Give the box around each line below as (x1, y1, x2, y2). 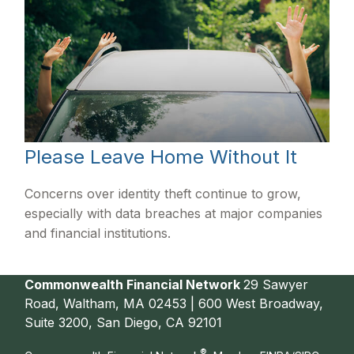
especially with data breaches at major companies (24, 205, 323, 221)
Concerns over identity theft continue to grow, (24, 185, 302, 201)
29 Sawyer (243, 276, 309, 292)
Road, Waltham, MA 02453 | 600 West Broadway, (24, 295, 324, 311)
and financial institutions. (24, 224, 171, 241)
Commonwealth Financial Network (24, 276, 244, 292)
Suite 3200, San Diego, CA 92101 (24, 314, 223, 330)
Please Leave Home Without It (24, 145, 298, 168)
